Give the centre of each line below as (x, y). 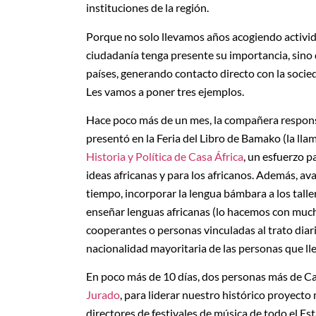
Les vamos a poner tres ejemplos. (165, 91)
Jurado (103, 295)
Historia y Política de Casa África (165, 157)
